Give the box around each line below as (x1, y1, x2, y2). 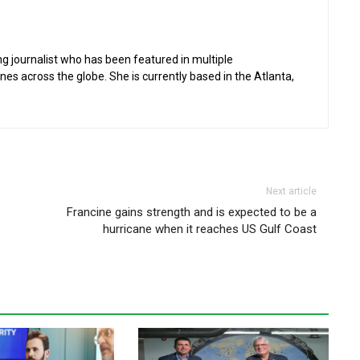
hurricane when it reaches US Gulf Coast (103, 222, 317, 237)
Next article (266, 186, 317, 198)
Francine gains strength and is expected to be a (67, 205, 317, 220)
